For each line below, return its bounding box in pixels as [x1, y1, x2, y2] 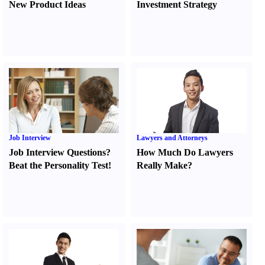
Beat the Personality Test [9, 160, 108, 170]
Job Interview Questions [9, 147, 106, 157]
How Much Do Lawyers [137, 147, 234, 157]
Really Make [137, 160, 188, 170]
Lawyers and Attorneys [137, 134, 208, 142]
